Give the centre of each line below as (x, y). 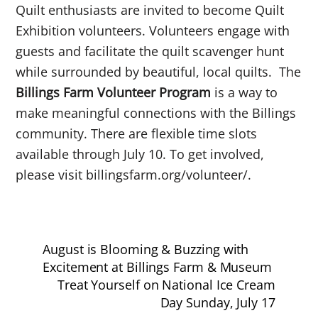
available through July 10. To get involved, (140, 154)
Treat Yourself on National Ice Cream (166, 284)
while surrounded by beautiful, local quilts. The (159, 72)
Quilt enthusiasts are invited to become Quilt (150, 10)
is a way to (245, 93)
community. (54, 134)
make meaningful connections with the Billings (156, 113)
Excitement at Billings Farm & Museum (157, 267)
